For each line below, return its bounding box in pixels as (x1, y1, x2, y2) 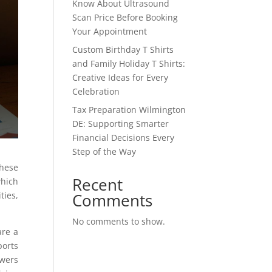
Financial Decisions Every (72, 131, 175, 143)
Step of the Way (72, 145, 137, 157)
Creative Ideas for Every (72, 71, 169, 83)
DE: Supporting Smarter (72, 117, 169, 129)
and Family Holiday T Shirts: (72, 57, 186, 69)
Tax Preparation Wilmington (72, 103, 186, 115)
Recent (72, 173, 123, 195)
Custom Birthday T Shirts (72, 43, 174, 55)
